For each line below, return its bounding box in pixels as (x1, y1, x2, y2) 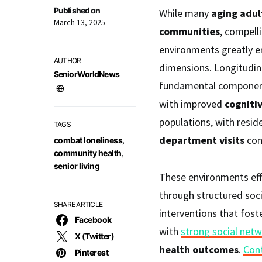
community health (54, 148, 122, 158)
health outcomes (159, 243, 239, 256)
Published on (54, 5, 101, 15)
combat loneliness (54, 135, 123, 145)
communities (159, 25, 220, 38)
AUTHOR (54, 56, 81, 65)
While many (159, 6, 211, 20)
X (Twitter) (75, 231, 115, 241)
